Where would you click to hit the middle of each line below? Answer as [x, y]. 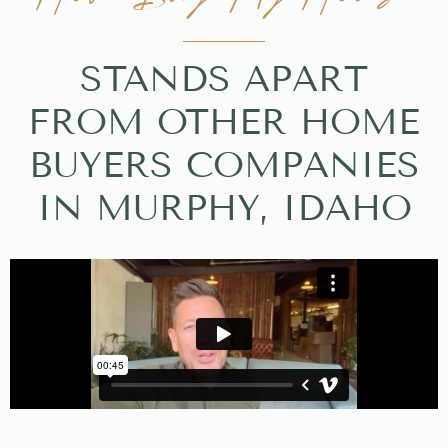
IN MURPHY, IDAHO [224, 207]
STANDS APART [224, 78]
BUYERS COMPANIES [224, 164]
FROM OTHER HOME [224, 121]
